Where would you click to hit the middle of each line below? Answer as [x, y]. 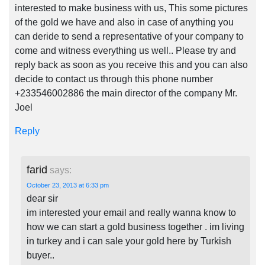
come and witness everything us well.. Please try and [125, 51]
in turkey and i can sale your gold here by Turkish [129, 241]
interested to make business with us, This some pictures [131, 8]
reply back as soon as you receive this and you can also [131, 65]
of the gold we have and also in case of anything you [124, 22]
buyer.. [41, 255]
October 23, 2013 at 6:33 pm [68, 185]
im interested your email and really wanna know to [131, 213]
